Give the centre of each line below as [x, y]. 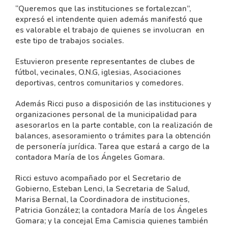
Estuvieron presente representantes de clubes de [105, 62]
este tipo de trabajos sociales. [69, 41]
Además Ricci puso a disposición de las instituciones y [113, 104]
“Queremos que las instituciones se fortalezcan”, [103, 9]
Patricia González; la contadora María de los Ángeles [111, 210]
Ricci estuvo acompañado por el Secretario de [98, 178]
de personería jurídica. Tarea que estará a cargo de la [112, 147]
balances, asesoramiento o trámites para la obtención [113, 136]
